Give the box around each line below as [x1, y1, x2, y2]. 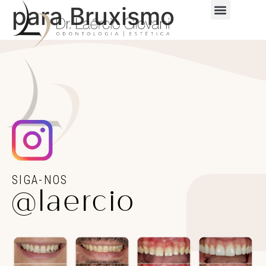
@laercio [12, 190, 136, 221]
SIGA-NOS [12, 173, 68, 188]
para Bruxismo [12, 1, 175, 31]
